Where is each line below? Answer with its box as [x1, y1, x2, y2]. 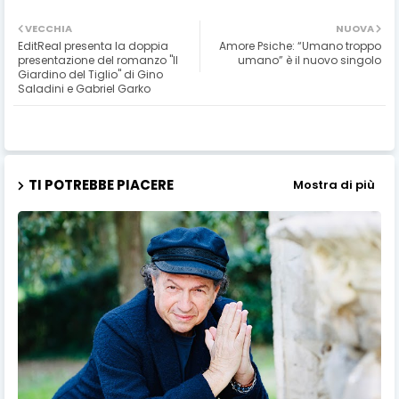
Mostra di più [293, 176, 375, 194]
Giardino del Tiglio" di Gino [18, 66, 163, 82]
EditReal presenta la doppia [18, 37, 168, 53]
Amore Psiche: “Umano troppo [219, 37, 381, 53]
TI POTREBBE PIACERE [28, 175, 174, 194]
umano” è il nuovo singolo [238, 52, 381, 68]
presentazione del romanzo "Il [18, 52, 178, 68]
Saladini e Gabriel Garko [18, 80, 151, 96]
